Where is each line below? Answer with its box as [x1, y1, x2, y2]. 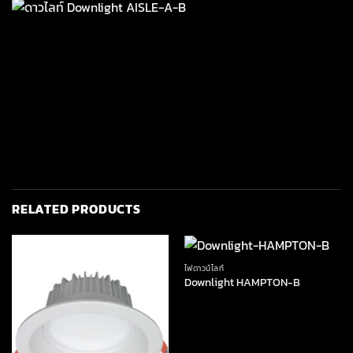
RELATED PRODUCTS [12, 199, 141, 218]
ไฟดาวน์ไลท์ [184, 262, 225, 274]
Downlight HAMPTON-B [184, 274, 300, 291]
